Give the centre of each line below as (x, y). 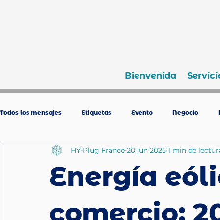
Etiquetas (96, 112)
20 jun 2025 (146, 150)
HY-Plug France (98, 150)
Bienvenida (150, 76)
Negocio (185, 112)
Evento (142, 112)
